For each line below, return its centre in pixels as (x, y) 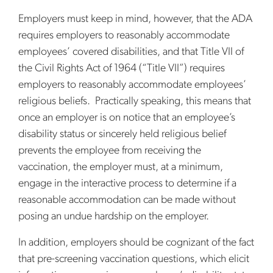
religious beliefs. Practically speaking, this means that (135, 101)
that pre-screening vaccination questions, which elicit (134, 259)
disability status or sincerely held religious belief (122, 134)
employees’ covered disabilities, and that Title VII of (131, 52)
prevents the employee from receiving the (110, 151)
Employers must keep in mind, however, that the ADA (135, 19)
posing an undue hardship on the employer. (114, 217)
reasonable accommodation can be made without (127, 200)
